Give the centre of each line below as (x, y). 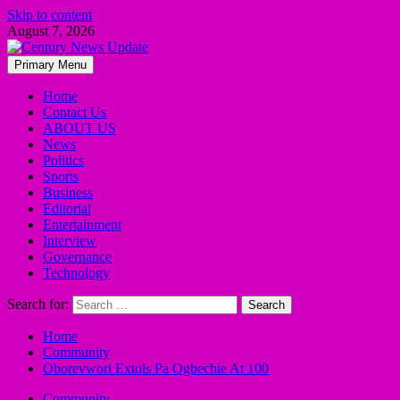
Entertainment (82, 225)
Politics (63, 160)
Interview (70, 241)
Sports (61, 176)
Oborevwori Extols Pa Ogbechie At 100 (156, 368)
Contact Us (75, 112)
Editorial (67, 208)
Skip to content (50, 15)
